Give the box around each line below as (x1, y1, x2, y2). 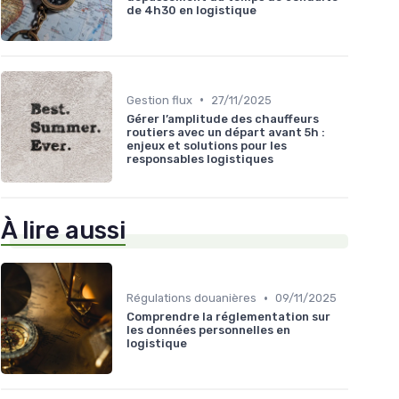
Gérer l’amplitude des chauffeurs (126, 111, 319, 126)
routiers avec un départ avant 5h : (126, 125, 325, 139)
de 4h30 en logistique (126, 4, 256, 18)
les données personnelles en (126, 323, 290, 338)
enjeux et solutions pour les (126, 138, 287, 152)
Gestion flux (126, 93, 192, 107)
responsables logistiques (126, 151, 273, 166)
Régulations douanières (126, 291, 256, 305)
